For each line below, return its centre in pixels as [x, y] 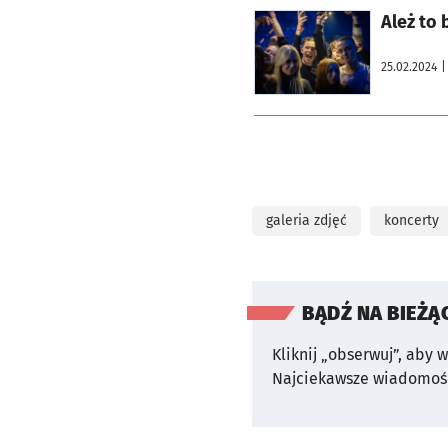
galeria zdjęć [306, 220]
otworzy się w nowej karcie [326, 16]
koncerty [411, 220]
